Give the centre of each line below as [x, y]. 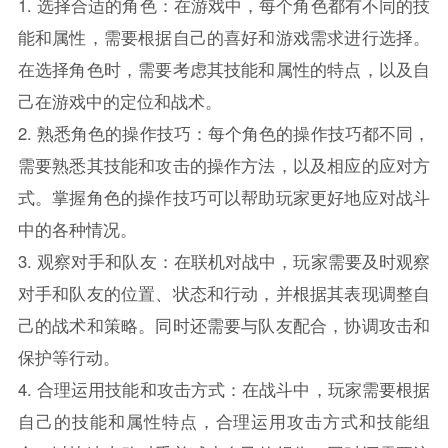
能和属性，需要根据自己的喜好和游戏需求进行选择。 [224, 36]
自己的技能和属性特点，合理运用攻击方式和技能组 [224, 420]
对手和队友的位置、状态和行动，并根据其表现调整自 [224, 292]
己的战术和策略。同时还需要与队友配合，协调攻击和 [224, 324]
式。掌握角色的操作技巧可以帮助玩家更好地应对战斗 [224, 196]
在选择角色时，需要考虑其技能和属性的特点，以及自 [224, 68]
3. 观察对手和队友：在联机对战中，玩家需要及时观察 [224, 260]
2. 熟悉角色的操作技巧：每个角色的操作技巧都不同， [224, 132]
